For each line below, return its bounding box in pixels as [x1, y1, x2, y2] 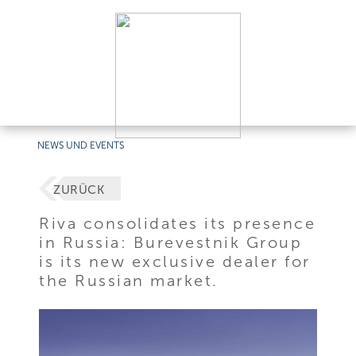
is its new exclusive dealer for [39, 251, 311, 271]
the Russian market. [39, 270, 219, 290]
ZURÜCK [52, 183, 105, 198]
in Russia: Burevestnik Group [39, 232, 303, 252]
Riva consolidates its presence [39, 213, 316, 233]
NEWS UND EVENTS [37, 140, 125, 151]
